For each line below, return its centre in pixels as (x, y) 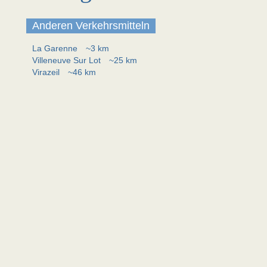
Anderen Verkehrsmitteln (91, 26)
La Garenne (56, 48)
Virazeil (47, 72)
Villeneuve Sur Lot (68, 60)
